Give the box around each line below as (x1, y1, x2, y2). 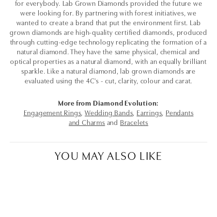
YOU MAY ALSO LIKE (55, 147, 162, 163)
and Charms (68, 117, 105, 127)
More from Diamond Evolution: (58, 98, 159, 108)
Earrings (137, 108, 162, 117)
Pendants (166, 108, 194, 117)
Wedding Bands (84, 108, 133, 117)
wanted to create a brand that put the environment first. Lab (16, 17, 201, 27)
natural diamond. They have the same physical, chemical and (16, 46, 201, 56)
